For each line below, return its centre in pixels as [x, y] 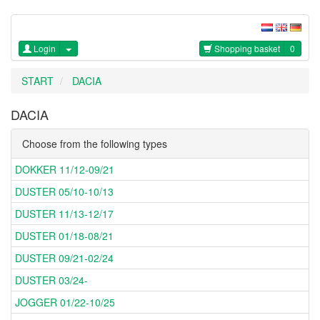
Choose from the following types [95, 144]
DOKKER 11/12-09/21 [65, 170]
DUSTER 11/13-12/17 [64, 214]
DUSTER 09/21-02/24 [64, 258]
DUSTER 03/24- [51, 280]
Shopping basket [246, 49]
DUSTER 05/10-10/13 [64, 192]
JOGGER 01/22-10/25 [65, 302]
